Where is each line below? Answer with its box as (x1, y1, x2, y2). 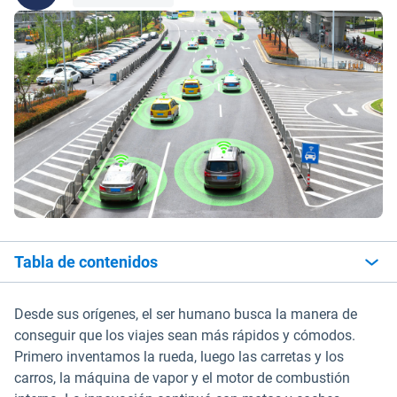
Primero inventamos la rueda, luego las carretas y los (14, 348, 344, 365)
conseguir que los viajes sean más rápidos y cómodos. (14, 327, 355, 344)
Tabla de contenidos (14, 253, 158, 271)
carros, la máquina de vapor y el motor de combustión (14, 370, 350, 386)
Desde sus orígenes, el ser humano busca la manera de (14, 306, 357, 323)
